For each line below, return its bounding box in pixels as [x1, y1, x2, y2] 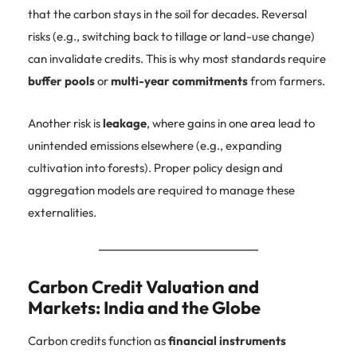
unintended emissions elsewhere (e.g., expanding [28, 137, 282, 153]
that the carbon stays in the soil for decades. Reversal [28, 6, 307, 22]
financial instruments [168, 332, 286, 348]
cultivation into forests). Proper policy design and [28, 159, 283, 175]
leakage [103, 115, 147, 131]
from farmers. [248, 73, 325, 88]
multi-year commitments [111, 73, 248, 88]
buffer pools [28, 73, 95, 88]
